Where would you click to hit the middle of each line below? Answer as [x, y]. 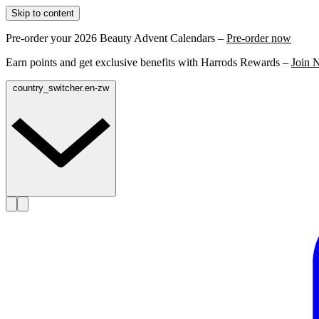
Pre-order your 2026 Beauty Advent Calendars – [116, 38]
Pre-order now [259, 38]
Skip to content [43, 13]
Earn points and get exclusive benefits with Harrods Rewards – [148, 62]
